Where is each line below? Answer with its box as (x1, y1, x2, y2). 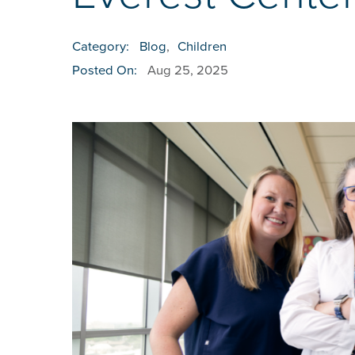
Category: (71, 39, 129, 55)
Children (177, 39, 227, 55)
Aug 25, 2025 (147, 63, 229, 79)
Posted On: (71, 63, 137, 79)
